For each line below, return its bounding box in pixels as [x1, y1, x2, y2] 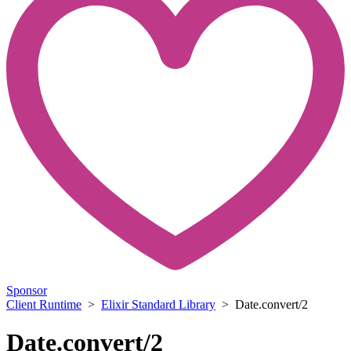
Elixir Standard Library [101, 297, 215, 311]
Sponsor [6, 283, 47, 297]
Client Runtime [6, 297, 81, 311]
